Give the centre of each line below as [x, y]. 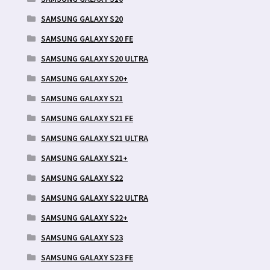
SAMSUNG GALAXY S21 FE [87, 118]
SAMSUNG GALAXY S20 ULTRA [94, 58]
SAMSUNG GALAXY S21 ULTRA [94, 138]
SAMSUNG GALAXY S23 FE [87, 257]
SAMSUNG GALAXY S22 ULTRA [94, 197]
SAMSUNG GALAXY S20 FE [87, 38]
